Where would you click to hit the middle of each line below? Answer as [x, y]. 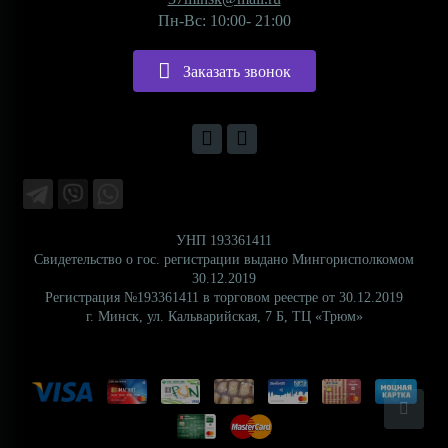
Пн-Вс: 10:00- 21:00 [224, 20]
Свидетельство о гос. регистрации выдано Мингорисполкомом [224, 259]
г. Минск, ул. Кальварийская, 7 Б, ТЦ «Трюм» [224, 316]
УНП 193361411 [224, 240]
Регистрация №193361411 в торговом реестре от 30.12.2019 [224, 297]
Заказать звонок [236, 71]
